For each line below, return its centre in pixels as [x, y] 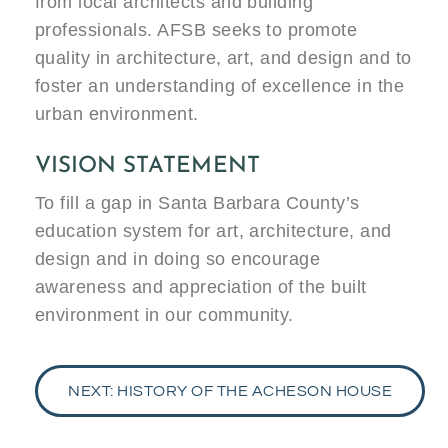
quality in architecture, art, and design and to [223, 57]
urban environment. [117, 113]
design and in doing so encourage [178, 258]
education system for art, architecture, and [213, 230]
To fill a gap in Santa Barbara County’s [197, 202]
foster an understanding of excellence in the [220, 85]
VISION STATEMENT [147, 166]
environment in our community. [164, 314]
